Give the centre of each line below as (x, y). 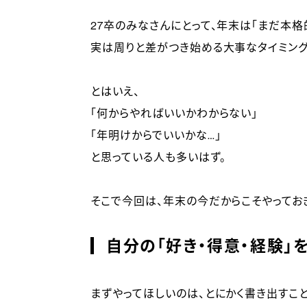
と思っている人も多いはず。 (158, 157)
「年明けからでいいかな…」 (156, 135)
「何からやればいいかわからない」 (174, 113)
